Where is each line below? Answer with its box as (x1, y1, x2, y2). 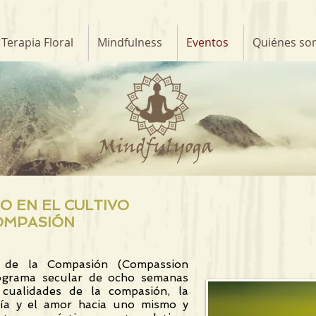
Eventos (186, 35, 229, 50)
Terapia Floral (1, 35, 73, 50)
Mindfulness (97, 35, 162, 50)
